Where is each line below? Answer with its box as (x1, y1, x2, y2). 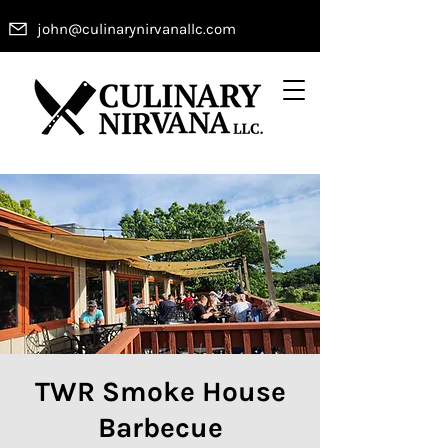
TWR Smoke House (34, 375, 286, 409)
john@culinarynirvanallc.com (37, 19, 236, 38)
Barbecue (97, 411, 223, 445)
